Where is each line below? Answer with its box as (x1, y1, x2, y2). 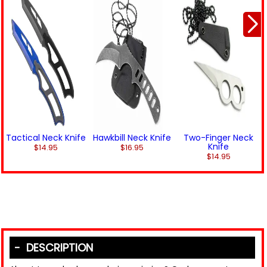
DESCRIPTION (20, 240, 93, 255)
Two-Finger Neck (184, 132, 254, 144)
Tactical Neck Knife (6, 132, 86, 144)
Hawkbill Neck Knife (93, 132, 172, 144)
